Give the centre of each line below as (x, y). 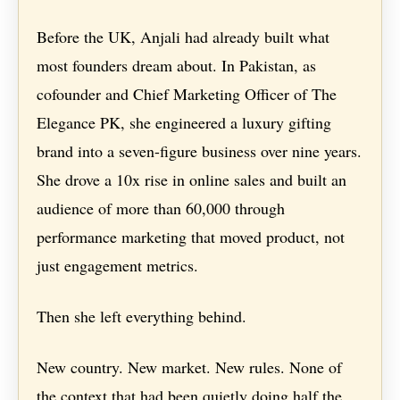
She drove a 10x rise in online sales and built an (192, 180)
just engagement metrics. (118, 266)
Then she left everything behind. (142, 317)
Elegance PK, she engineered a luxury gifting (184, 123)
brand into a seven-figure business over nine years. (200, 151)
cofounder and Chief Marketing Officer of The (187, 94)
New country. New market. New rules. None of (190, 367)
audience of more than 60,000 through (161, 208)
